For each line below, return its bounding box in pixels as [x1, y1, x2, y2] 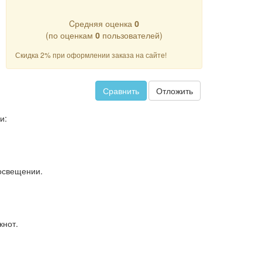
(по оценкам [46, 29, 96, 41]
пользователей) [100, 29, 163, 41]
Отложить [156, 85, 194, 96]
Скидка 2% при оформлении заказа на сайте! [15, 50, 167, 60]
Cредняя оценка [69, 18, 135, 29]
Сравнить [102, 85, 139, 96]
